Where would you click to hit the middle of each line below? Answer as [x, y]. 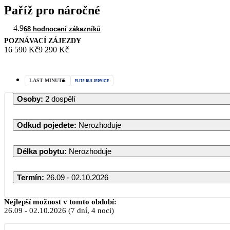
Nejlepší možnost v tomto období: [60, 202]
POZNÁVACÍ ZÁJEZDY [43, 41]
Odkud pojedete [45, 125]
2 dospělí [60, 99]
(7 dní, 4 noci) [90, 210]
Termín [29, 177]
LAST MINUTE [47, 80]
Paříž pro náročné [52, 10]
